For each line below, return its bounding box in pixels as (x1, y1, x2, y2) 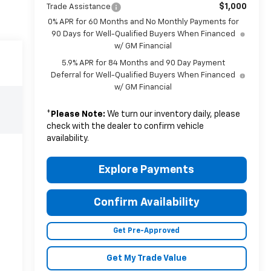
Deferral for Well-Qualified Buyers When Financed (51, 71, 236, 79)
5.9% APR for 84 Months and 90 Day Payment (61, 59, 225, 67)
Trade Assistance (46, 2, 111, 11)
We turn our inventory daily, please (105, 109, 240, 119)
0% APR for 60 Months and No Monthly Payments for (47, 18, 239, 26)
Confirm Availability (93, 197, 200, 208)
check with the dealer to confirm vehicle (46, 122, 204, 131)
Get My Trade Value (106, 253, 187, 263)
